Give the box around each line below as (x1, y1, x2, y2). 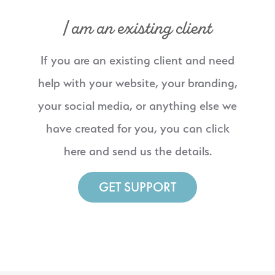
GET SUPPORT (99, 177, 176, 196)
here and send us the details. (63, 144, 212, 159)
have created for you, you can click (45, 121, 230, 136)
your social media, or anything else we (38, 98, 237, 114)
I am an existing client (63, 15, 212, 42)
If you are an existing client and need (41, 53, 234, 68)
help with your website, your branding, (37, 76, 238, 91)
